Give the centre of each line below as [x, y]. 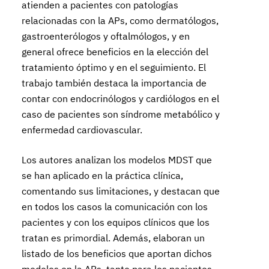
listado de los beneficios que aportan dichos [117, 253]
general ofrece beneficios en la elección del [115, 52]
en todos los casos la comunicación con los [115, 207]
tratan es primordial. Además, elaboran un [113, 238]
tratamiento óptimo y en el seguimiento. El [114, 67]
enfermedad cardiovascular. [82, 130]
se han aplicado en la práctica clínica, [103, 175]
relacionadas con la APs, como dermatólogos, [120, 20]
